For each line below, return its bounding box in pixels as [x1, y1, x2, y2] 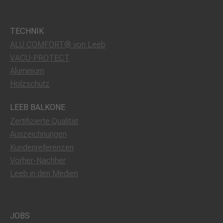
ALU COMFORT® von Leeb [10, 40, 106, 50]
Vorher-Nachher [10, 155, 66, 165]
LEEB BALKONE [10, 103, 65, 112]
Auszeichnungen [10, 129, 67, 139]
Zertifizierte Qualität [10, 116, 78, 126]
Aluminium [10, 66, 44, 76]
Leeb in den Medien [10, 168, 78, 178]
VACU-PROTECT [10, 53, 70, 63]
